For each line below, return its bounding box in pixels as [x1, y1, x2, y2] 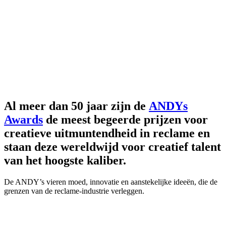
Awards [4, 113, 43, 127]
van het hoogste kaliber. [4, 154, 126, 167]
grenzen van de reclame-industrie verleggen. [4, 187, 144, 196]
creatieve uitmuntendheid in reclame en [4, 127, 210, 140]
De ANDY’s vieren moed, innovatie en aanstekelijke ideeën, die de [4, 178, 217, 187]
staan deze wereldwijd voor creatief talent [4, 140, 221, 154]
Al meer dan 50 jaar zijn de [4, 99, 149, 113]
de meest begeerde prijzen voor [43, 113, 208, 127]
